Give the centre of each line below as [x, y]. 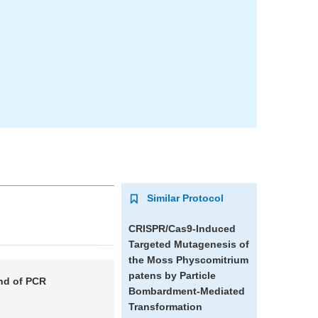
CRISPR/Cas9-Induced [182, 229]
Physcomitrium [212, 260]
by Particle [188, 275]
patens [145, 275]
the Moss [152, 260]
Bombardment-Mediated [186, 291]
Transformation [165, 307]
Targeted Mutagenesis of [188, 244]
